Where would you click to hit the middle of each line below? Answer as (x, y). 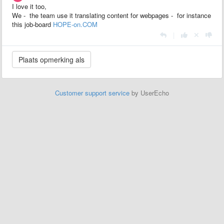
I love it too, (29, 6)
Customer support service (92, 93)
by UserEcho (149, 93)
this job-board (32, 24)
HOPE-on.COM (75, 24)
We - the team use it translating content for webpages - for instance (111, 15)
